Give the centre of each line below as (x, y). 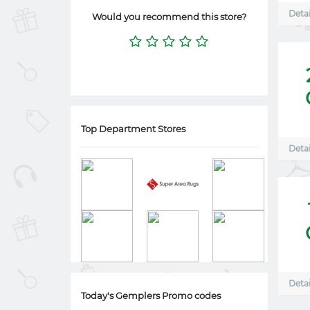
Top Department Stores (133, 129)
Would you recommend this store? (169, 17)
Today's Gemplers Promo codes (151, 295)
